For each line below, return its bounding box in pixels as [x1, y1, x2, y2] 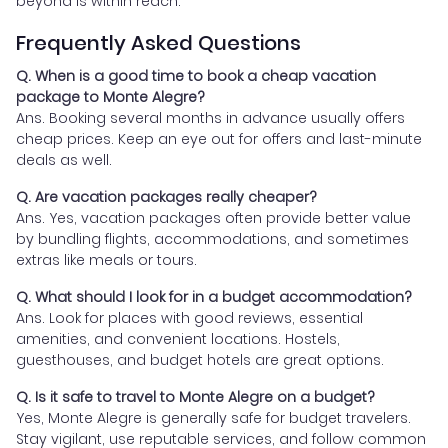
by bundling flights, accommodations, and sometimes [16, 229, 409, 250]
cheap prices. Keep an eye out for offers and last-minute [16, 129, 422, 150]
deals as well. [16, 150, 112, 171]
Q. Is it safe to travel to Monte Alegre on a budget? [16, 387, 375, 408]
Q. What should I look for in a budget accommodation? [16, 287, 412, 308]
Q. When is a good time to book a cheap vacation [16, 66, 376, 87]
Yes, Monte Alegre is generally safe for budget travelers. [16, 408, 411, 429]
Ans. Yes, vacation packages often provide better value [16, 208, 411, 229]
